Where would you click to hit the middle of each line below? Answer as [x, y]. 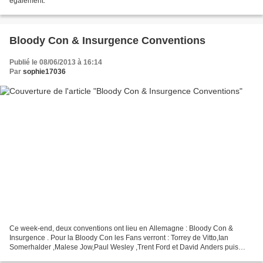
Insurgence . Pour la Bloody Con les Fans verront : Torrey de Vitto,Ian [119, 238]
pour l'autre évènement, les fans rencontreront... [85, 257]
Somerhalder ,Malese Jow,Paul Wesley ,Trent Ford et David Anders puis [124, 247]
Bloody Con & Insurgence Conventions [107, 40]
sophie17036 [44, 71]
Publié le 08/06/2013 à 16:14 [56, 62]
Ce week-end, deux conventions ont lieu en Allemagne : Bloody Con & [121, 229]
